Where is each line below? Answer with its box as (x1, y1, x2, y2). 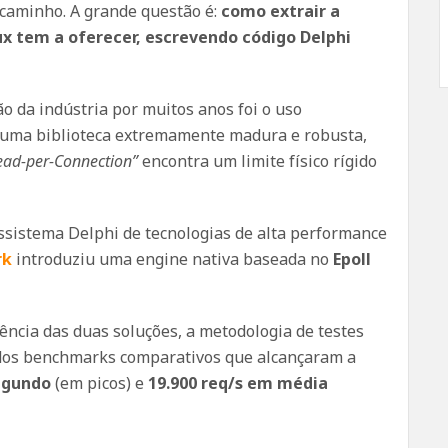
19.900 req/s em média (148, 372, 328, 394)
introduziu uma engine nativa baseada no (12, 248, 333, 270)
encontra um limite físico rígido (138, 150, 377, 172)
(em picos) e (51, 372, 148, 394)
